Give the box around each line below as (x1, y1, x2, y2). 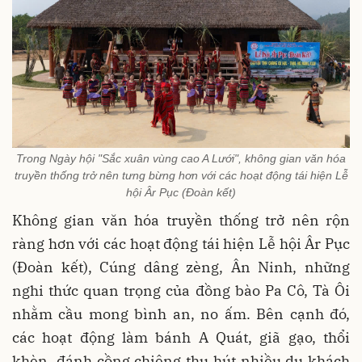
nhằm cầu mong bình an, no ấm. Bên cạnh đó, (12, 305, 350, 324)
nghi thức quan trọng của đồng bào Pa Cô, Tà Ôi (12, 281, 350, 301)
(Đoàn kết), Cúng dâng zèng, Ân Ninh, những (12, 258, 350, 277)
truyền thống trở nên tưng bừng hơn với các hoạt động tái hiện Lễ (14, 169, 348, 183)
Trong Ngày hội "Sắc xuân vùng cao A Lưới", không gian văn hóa (16, 152, 346, 166)
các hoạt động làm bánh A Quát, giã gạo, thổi (12, 328, 350, 347)
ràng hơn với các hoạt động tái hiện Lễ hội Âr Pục (12, 234, 350, 254)
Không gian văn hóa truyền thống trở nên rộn (12, 211, 350, 230)
